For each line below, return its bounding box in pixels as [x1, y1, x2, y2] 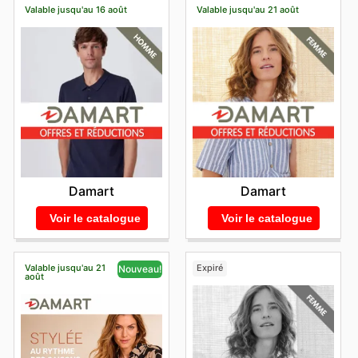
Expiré [196, 262, 223, 274]
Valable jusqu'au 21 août [196, 4, 299, 16]
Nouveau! [117, 262, 162, 275]
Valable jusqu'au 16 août [24, 4, 127, 16]
